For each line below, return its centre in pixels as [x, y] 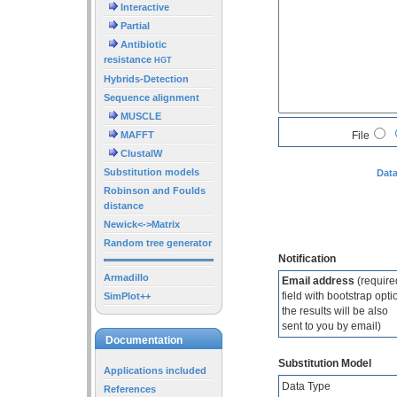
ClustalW [140, 153]
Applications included [155, 370]
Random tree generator [158, 242]
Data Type [306, 386]
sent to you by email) [331, 326]
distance [124, 205]
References [130, 389]
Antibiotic [142, 44]
